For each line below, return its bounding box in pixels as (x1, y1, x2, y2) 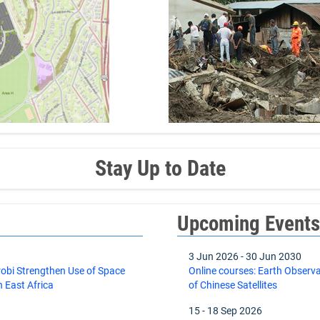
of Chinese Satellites (189, 279, 278, 291)
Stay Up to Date (94, 156, 226, 181)
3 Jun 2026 (189, 251, 239, 263)
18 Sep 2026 (207, 305, 263, 317)
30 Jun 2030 (246, 251, 302, 263)
